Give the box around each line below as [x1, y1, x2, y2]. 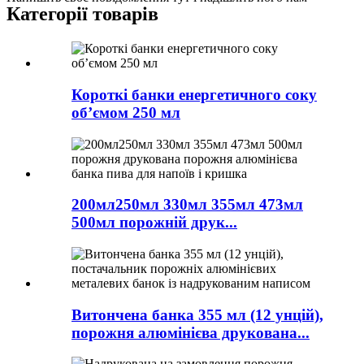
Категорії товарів [6, 3, 158, 25]
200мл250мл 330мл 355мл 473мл [71, 196, 303, 214]
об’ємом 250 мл [71, 103, 180, 121]
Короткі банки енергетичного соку [71, 85, 317, 103]
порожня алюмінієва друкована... [71, 323, 310, 341]
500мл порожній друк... [71, 214, 237, 232]
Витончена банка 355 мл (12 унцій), [71, 305, 323, 323]
